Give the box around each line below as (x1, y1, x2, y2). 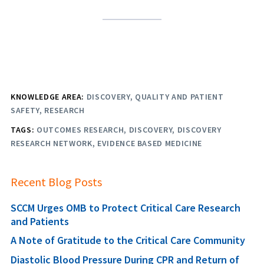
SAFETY (11, 104, 39, 115)
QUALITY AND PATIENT (134, 91, 224, 102)
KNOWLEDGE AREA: (11, 91, 87, 102)
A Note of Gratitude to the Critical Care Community (11, 233, 245, 247)
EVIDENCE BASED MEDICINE (97, 137, 203, 148)
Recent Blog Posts (11, 174, 102, 189)
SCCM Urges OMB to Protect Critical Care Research (11, 200, 240, 214)
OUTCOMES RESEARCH (36, 124, 124, 135)
